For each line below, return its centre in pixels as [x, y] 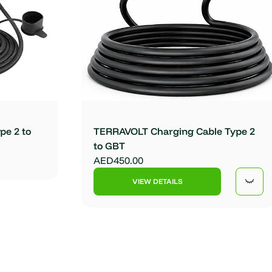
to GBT [110, 145]
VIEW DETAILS [157, 181]
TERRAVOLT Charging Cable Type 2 [175, 131]
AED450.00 [119, 160]
